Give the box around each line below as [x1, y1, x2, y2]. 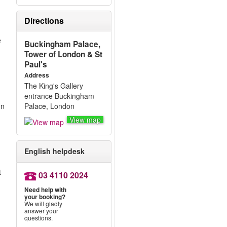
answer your [24, 206, 58, 215]
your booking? [24, 192, 65, 202]
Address [24, 71, 49, 80]
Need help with [24, 185, 66, 195]
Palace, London [24, 101, 74, 111]
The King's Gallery [24, 81, 83, 91]
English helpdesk [24, 146, 85, 157]
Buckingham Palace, [24, 39, 100, 50]
